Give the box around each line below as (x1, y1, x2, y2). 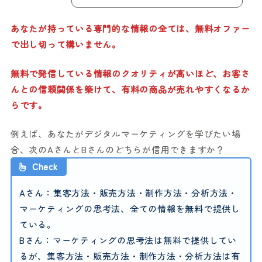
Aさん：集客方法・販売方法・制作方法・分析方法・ (19, 187, 237, 199)
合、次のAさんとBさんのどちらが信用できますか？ (10, 143, 225, 156)
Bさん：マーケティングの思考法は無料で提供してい (19, 234, 237, 247)
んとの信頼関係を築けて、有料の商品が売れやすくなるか (10, 82, 250, 95)
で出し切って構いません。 (10, 38, 121, 51)
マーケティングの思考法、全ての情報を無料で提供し (19, 202, 240, 215)
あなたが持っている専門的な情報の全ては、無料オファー (10, 22, 250, 35)
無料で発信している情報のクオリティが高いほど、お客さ (10, 67, 250, 80)
